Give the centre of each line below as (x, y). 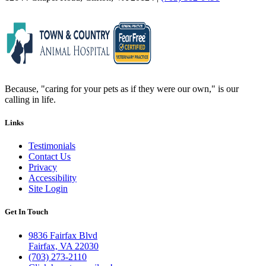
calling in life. (30, 99)
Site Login (48, 189)
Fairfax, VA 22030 (64, 246)
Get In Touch (26, 212)
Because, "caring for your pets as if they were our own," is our (122, 88)
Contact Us (50, 157)
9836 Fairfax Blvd (63, 235)
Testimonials (52, 146)
